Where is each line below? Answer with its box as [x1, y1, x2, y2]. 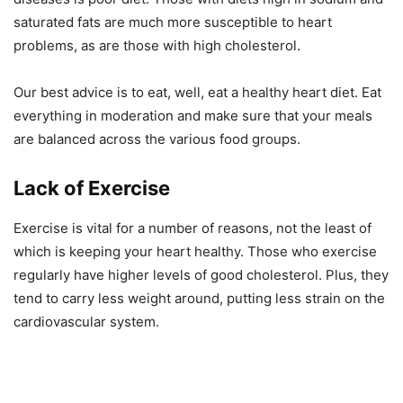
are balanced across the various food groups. [13, 130, 300, 148]
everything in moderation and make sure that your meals [13, 107, 372, 125]
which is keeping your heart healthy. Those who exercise [13, 243, 377, 261]
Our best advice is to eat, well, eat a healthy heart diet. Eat [13, 84, 381, 102]
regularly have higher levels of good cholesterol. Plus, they [13, 266, 389, 284]
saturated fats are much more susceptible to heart [13, 13, 332, 31]
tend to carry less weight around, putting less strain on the [13, 290, 385, 308]
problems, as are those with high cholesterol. [13, 37, 300, 55]
